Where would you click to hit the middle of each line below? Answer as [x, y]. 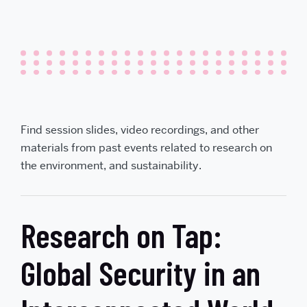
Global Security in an [140, 272]
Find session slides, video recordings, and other [140, 130]
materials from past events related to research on [146, 147]
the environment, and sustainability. [111, 165]
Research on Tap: [121, 235]
